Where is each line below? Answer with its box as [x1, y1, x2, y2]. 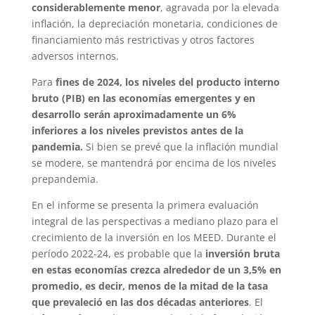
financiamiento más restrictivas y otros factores [31, 32, 255, 46]
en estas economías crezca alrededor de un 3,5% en [31, 262, 281, 276]
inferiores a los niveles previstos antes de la [31, 123, 243, 137]
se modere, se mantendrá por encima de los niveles [31, 155, 276, 169]
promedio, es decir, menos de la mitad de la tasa [31, 278, 268, 292]
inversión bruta [205, 246, 280, 260]
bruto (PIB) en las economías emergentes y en [31, 91, 255, 105]
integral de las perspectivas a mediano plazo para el [31, 214, 278, 228]
